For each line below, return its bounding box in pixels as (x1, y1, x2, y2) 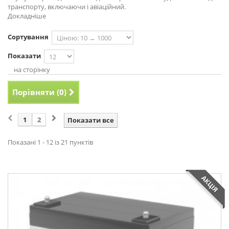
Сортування (8, 32, 49, 41)
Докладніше (8, 11, 46, 20)
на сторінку (14, 65, 50, 74)
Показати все (67, 116, 114, 125)
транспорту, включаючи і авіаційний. (8, 2, 126, 11)
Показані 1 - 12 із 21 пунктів (8, 138, 93, 147)
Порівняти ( (12, 87, 59, 97)
